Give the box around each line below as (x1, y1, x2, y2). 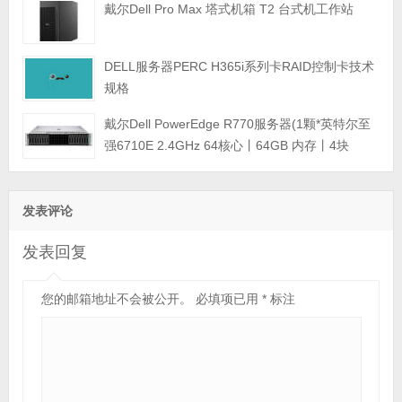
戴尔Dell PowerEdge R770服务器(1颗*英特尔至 (103, 116, 371, 131)
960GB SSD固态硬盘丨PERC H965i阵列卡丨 (103, 159, 356, 174)
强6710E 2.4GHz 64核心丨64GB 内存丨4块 (103, 137, 349, 153)
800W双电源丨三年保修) (22, 180, 161, 196)
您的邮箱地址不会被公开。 (40, 291, 192, 306)
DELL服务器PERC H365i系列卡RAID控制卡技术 (103, 58, 374, 74)
